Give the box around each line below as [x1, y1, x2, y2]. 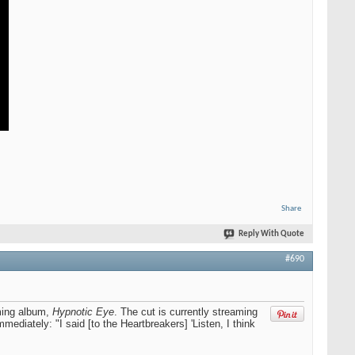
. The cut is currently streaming [114, 306, 258, 319]
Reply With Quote [239, 230, 304, 239]
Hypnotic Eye [52, 306, 114, 319]
